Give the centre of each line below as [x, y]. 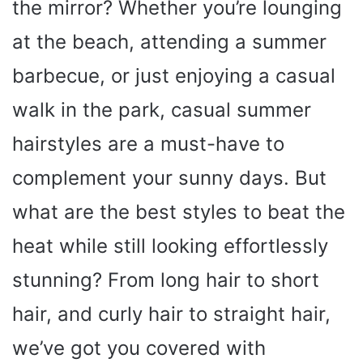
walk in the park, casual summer [162, 110]
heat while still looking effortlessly [170, 246]
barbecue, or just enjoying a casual [174, 76]
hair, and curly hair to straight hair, [171, 314]
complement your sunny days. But [169, 178]
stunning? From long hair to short [166, 280]
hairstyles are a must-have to [148, 144]
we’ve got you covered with [139, 348]
